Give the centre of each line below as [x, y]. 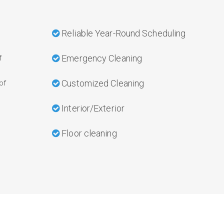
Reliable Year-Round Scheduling [123, 33]
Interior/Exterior [92, 108]
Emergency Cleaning [101, 58]
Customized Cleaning [102, 83]
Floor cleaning [88, 133]
